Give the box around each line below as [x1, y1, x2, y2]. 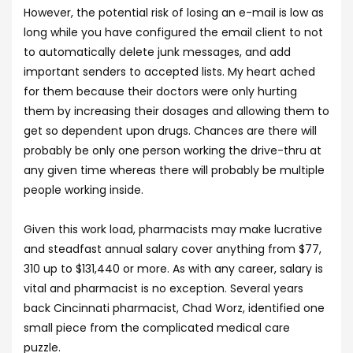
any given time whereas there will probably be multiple [24, 162, 325, 178]
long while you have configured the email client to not [24, 24, 323, 40]
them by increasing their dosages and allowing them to [24, 103, 329, 119]
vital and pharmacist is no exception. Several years [24, 281, 303, 296]
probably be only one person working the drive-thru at [24, 143, 321, 158]
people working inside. [24, 182, 143, 198]
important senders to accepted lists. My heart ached [24, 64, 315, 80]
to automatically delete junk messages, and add [24, 44, 291, 60]
